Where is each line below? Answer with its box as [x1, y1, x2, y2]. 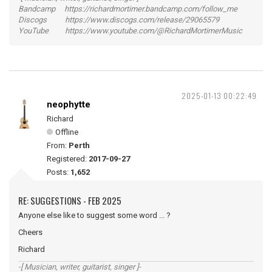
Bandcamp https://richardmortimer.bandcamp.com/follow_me [18, 4, 237, 13]
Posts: [47, 168, 70, 177]
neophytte [47, 99, 90, 110]
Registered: [47, 154, 89, 163]
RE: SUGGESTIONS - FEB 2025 [18, 194, 121, 207]
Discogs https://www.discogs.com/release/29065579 [18, 15, 219, 24]
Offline [55, 127, 78, 137]
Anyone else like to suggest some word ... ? [18, 211, 171, 220]
